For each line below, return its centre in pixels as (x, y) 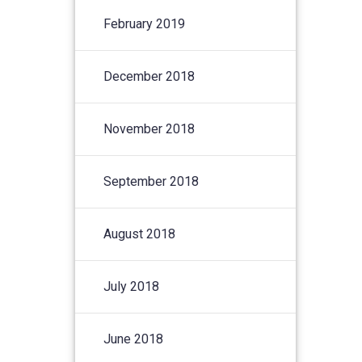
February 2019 (145, 23)
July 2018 (132, 286)
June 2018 (134, 339)
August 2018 (140, 234)
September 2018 (152, 181)
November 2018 (149, 128)
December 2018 (149, 76)
